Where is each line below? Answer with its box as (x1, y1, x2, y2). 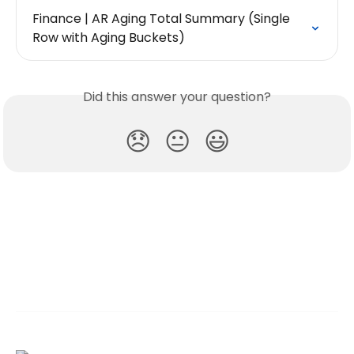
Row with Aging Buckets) (32, 28, 185, 47)
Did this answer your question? (83, 87, 271, 106)
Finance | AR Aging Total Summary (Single (32, 9, 293, 28)
